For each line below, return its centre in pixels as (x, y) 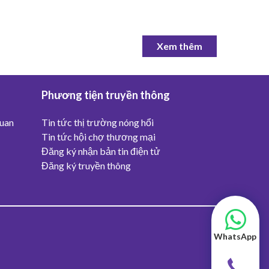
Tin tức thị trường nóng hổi (97, 122)
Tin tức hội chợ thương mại (98, 137)
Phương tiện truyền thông (105, 95)
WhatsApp (235, 236)
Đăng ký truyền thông (86, 166)
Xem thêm (180, 46)
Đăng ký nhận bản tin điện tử (101, 151)
